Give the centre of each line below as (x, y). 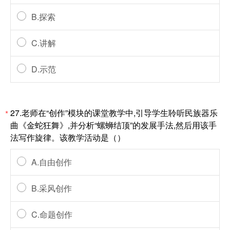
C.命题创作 (52, 214)
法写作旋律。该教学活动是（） (68, 137)
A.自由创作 (52, 162)
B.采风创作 (52, 188)
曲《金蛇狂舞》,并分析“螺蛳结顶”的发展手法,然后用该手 (113, 125)
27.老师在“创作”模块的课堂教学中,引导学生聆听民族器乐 (114, 113)
